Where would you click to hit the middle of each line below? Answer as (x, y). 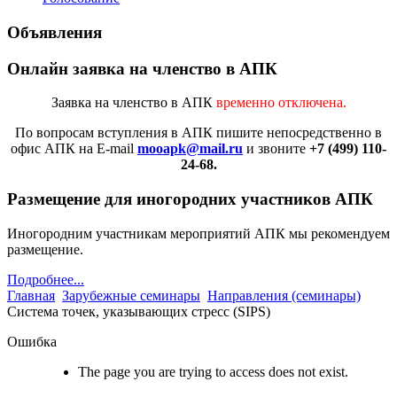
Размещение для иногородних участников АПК (190, 198)
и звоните (276, 149)
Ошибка (32, 341)
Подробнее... (46, 279)
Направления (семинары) (284, 295)
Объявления (54, 32)
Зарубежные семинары (131, 295)
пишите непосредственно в (299, 133)
